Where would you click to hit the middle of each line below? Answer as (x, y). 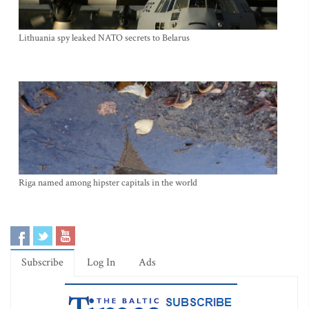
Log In (101, 262)
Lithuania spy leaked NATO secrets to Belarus (104, 38)
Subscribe (42, 262)
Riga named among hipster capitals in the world (108, 183)
